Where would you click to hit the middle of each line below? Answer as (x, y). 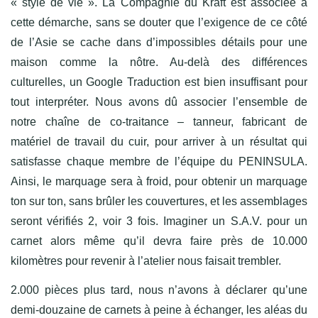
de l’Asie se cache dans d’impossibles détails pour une (159, 42)
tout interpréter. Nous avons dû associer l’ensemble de (159, 102)
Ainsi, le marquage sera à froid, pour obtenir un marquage (159, 181)
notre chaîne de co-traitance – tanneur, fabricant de (159, 121)
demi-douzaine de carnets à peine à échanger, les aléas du (159, 309)
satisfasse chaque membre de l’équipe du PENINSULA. (159, 161)
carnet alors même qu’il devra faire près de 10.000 (159, 241)
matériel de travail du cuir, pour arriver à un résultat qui (159, 141)
